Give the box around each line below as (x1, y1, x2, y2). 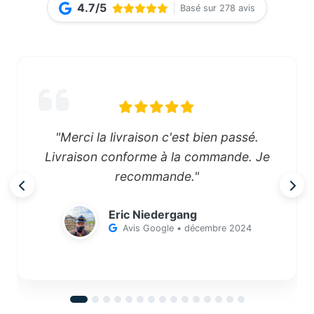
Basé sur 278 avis (180, 2, 255, 13)
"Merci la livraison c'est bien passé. (55, 130, 259, 145)
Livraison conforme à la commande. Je (44, 149, 270, 165)
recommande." (115, 169, 199, 184)
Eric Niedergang (109, 207, 197, 222)
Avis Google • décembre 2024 (123, 223, 252, 234)
